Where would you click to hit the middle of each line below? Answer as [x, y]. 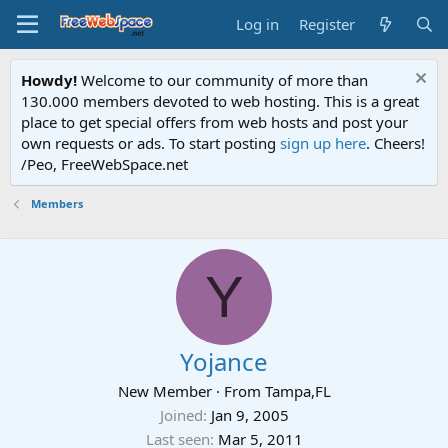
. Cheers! [395, 143]
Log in [258, 24]
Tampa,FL [297, 391]
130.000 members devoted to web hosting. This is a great [220, 101]
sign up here [323, 143]
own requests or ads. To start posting [150, 143]
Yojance [224, 361]
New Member [164, 391]
